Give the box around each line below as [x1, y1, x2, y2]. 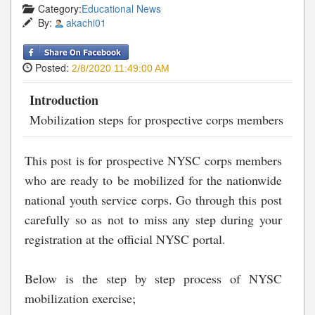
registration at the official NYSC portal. [25, 231, 226, 248]
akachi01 [66, 15, 106, 30]
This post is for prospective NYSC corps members [25, 152, 282, 169]
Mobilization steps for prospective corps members [30, 111, 283, 129]
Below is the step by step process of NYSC [25, 270, 282, 288]
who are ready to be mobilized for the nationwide [25, 172, 282, 189]
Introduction [30, 91, 98, 110]
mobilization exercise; [25, 290, 136, 307]
